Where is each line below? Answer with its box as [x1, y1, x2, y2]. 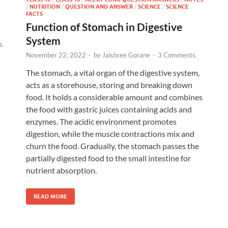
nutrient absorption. [26, 165, 97, 175]
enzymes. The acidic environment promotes [26, 116, 177, 126]
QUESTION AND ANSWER [65, 3, 133, 10]
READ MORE [34, 192, 67, 200]
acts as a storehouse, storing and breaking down [26, 79, 192, 90]
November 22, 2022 [26, 50, 86, 59]
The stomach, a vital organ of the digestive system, [26, 67, 199, 77]
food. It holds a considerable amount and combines [26, 92, 203, 102]
